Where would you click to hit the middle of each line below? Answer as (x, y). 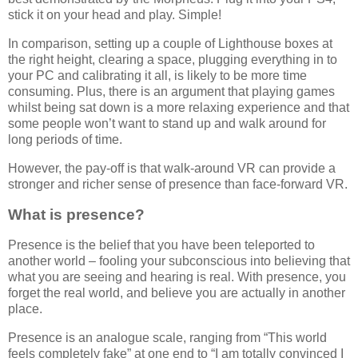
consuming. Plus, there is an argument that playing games (171, 92)
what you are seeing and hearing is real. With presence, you (177, 276)
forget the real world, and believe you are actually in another (177, 292)
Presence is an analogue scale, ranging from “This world (167, 337)
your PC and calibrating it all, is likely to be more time (157, 76)
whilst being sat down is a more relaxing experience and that (179, 108)
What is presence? (76, 214)
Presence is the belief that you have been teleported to (161, 245)
